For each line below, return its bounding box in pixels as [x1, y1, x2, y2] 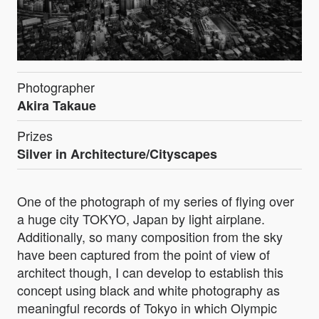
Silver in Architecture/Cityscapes [17, 144, 217, 163]
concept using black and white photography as [17, 280, 280, 299]
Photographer [17, 77, 95, 96]
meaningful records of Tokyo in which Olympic [17, 298, 277, 317]
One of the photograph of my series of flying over [17, 191, 294, 210]
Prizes [17, 125, 53, 145]
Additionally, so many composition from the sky [17, 226, 283, 246]
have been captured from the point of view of [17, 244, 270, 263]
